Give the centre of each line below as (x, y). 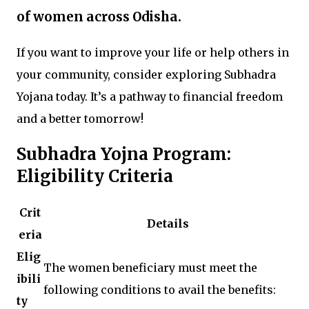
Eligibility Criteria (95, 176)
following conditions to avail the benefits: (160, 289)
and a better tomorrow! (80, 118)
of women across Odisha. (99, 17)
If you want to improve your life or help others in (153, 52)
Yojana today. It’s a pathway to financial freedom (150, 96)
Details (168, 223)
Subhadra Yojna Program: (124, 154)
